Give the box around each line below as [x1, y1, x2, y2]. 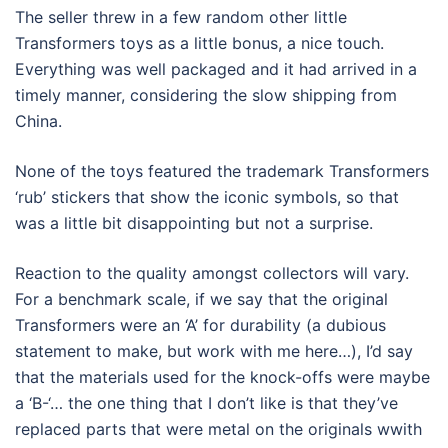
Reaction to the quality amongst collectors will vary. [15, 263, 409, 284]
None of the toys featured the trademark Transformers [15, 161, 429, 182]
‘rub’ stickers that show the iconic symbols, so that [15, 187, 399, 208]
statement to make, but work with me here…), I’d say [15, 341, 413, 362]
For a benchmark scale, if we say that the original [15, 289, 388, 310]
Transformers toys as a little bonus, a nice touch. [15, 33, 384, 54]
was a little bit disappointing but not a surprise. [15, 213, 373, 234]
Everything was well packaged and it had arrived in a [15, 59, 417, 80]
